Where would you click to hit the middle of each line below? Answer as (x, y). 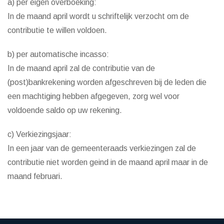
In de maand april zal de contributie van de (81, 68)
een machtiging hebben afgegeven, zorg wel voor (93, 96)
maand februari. (35, 176)
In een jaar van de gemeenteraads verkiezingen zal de (102, 148)
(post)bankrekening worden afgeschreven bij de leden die (107, 82)
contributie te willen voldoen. (57, 30)
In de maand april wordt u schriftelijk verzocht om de (98, 16)
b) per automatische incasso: (58, 54)
